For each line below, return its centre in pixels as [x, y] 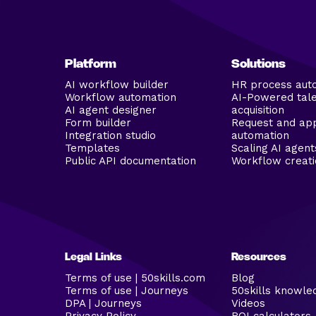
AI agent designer [111, 110]
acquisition [258, 110]
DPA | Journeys [103, 304]
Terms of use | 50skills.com [135, 278]
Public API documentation [130, 161]
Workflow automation [121, 98]
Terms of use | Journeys [127, 291]
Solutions [259, 65]
